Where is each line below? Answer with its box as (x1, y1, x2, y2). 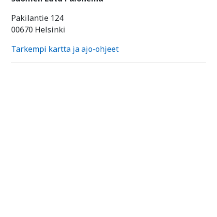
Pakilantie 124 (11, 12, 63, 23)
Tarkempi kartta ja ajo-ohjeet (11, 43, 119, 54)
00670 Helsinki (11, 24, 65, 35)
